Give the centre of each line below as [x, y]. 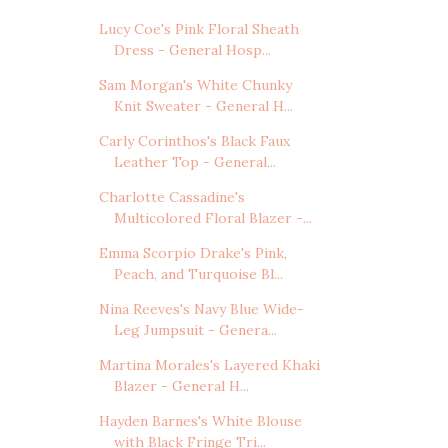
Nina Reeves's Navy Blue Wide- [201, 309]
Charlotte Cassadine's [171, 197]
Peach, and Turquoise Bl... [198, 274]
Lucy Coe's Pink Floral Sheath [198, 29]
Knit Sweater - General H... [203, 106]
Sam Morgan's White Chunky [195, 85]
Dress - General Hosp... [192, 50]
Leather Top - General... [194, 162]
